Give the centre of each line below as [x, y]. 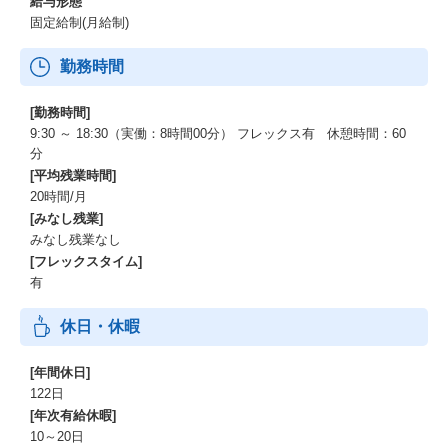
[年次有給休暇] [73, 415]
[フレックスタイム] [86, 261]
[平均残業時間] [73, 175]
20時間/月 [58, 196]
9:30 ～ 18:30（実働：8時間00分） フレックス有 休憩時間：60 [218, 133]
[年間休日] [60, 372]
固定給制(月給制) [79, 22]
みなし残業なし [75, 239]
